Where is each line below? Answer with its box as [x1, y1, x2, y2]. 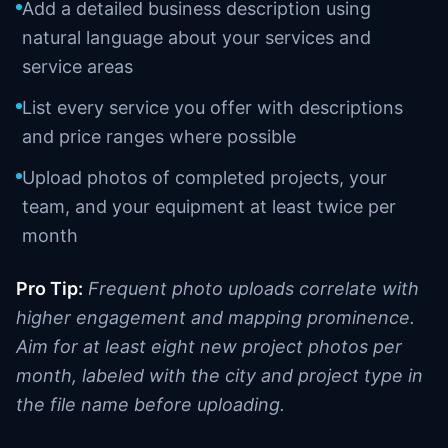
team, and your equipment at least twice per [22, 196, 396, 217]
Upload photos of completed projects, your [22, 167, 387, 188]
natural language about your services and [22, 27, 371, 48]
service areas [22, 56, 133, 77]
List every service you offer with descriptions [22, 97, 403, 118]
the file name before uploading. [16, 394, 285, 415]
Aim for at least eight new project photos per [16, 336, 402, 357]
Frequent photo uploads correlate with [88, 278, 419, 299]
